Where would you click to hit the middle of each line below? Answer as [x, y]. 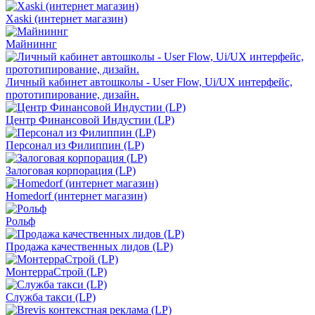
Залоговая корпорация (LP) [71, 171]
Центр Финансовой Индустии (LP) [90, 120]
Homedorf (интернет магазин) [76, 196]
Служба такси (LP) [51, 297]
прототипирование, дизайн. [72, 95]
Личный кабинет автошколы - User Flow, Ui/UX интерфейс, [149, 82]
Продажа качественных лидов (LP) [89, 247]
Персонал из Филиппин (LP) [75, 146]
